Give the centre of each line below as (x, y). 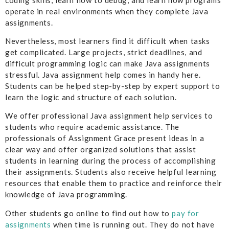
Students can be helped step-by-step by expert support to (113, 86)
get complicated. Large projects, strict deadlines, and (104, 52)
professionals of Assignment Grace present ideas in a (105, 138)
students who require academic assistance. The (93, 127)
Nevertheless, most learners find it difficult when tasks (108, 41)
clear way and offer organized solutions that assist (101, 150)
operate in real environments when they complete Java (107, 11)
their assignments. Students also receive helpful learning (111, 172)
